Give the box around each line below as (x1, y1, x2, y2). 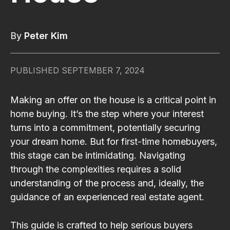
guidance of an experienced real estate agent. (10, 191, 204, 202)
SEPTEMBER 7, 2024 (62, 65, 145, 75)
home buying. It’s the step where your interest (10, 108, 204, 119)
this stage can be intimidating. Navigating (10, 149, 185, 161)
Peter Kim (24, 30, 68, 41)
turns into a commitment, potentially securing (10, 122, 200, 133)
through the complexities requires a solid (10, 163, 181, 175)
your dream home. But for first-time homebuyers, (10, 136, 217, 147)
